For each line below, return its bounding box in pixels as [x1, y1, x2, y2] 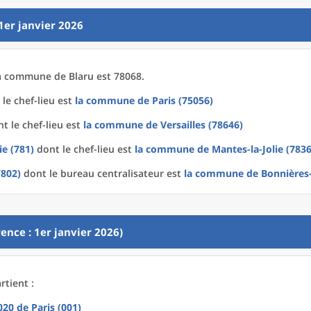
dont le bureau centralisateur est [21, 167, 184, 180]
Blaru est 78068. [69, 69, 144, 83]
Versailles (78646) [160, 118, 243, 131]
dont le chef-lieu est [34, 142, 135, 155]
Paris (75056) [152, 94, 213, 107]
